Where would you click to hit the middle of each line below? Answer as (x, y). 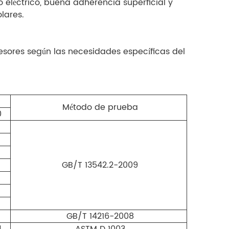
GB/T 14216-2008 (100, 216)
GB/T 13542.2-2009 (100, 165)
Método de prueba (100, 107)
